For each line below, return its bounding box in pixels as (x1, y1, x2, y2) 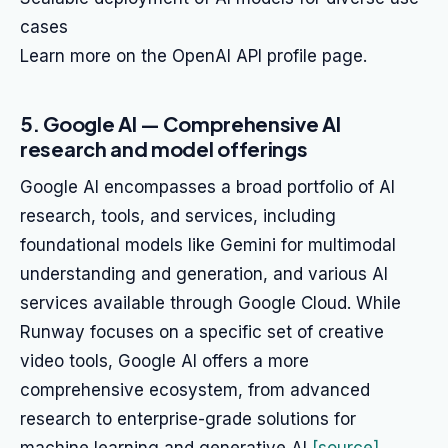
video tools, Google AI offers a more (20, 351, 309, 371)
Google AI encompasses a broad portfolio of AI (20, 177, 395, 197)
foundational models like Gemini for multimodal (20, 235, 396, 255)
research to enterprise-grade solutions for (20, 409, 356, 429)
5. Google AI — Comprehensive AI (20, 111, 341, 136)
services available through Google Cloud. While (20, 293, 401, 313)
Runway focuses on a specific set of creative (20, 322, 384, 342)
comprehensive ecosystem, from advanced (20, 380, 370, 400)
